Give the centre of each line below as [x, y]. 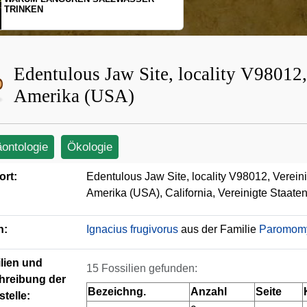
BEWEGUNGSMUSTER [56, 20]
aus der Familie [219, 229]
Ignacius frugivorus [132, 229]
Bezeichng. [117, 292]
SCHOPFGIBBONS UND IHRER [73, 9]
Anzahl [209, 292]
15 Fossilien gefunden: [142, 268]
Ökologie [90, 147]
